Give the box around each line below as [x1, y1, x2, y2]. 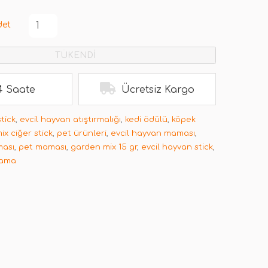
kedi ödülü [125, 115, 167, 124]
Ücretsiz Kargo [121, 84, 194, 95]
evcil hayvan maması [111, 129, 195, 138]
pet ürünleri [57, 129, 106, 138]
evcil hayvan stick [141, 143, 213, 151]
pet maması [19, 143, 66, 151]
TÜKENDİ [55, 51, 96, 60]
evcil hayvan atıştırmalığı [20, 115, 121, 124]
